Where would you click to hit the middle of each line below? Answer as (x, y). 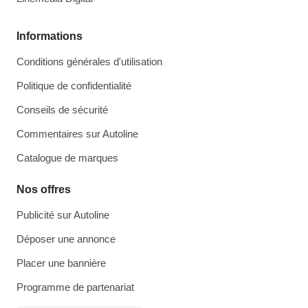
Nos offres (44, 189)
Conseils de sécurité (62, 110)
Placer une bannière (61, 263)
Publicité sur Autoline (63, 215)
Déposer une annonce (66, 239)
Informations (49, 36)
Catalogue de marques (67, 158)
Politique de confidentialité (74, 86)
